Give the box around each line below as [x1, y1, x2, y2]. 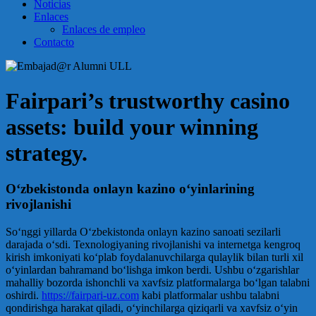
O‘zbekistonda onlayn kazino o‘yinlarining [6, 181, 255, 197]
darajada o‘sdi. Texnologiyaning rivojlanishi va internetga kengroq [6, 238, 300, 251]
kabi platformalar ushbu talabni [139, 289, 279, 302]
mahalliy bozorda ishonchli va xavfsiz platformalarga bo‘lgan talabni [6, 276, 310, 289]
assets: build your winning [6, 114, 258, 140]
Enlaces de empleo [62, 23, 145, 36]
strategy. [6, 140, 87, 166]
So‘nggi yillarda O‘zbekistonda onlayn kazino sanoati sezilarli [6, 226, 281, 238]
